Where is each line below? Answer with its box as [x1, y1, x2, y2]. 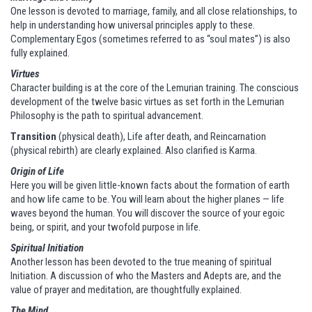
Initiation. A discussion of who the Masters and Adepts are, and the [10, 270, 281, 283]
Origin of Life [10, 165, 64, 178]
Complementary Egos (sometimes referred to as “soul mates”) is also [10, 33, 290, 46]
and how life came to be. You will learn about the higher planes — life [10, 193, 284, 206]
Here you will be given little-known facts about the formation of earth [10, 179, 290, 192]
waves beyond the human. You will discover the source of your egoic [10, 207, 285, 220]
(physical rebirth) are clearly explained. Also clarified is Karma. [10, 144, 257, 157]
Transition [10, 130, 56, 143]
